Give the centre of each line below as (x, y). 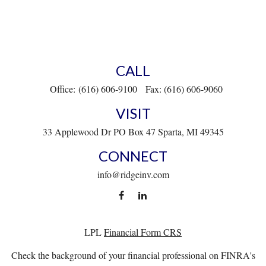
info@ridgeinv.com (133, 174)
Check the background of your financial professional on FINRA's (133, 255)
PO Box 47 (134, 131)
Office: (64, 88)
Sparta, (171, 131)
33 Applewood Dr (77, 131)
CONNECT (133, 156)
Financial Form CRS (143, 232)
